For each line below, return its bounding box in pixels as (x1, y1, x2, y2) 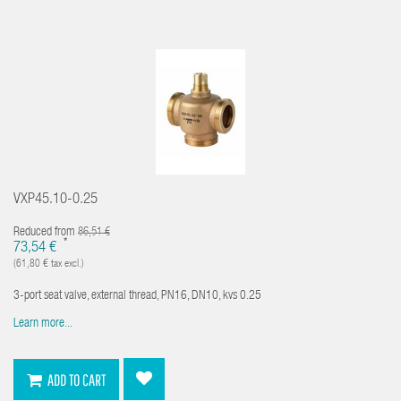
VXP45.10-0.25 (13, 192, 98, 208)
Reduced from (13, 226, 78, 239)
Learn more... (13, 318, 73, 330)
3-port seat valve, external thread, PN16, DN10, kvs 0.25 (13, 290, 261, 303)
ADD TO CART (47, 370, 106, 389)
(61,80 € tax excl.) (13, 259, 84, 269)
